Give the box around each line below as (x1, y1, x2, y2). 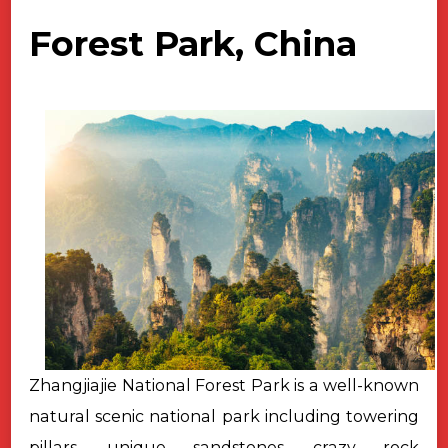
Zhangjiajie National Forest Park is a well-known (29, 376, 419, 396)
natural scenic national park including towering (29, 407, 419, 427)
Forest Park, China (29, 22, 357, 66)
